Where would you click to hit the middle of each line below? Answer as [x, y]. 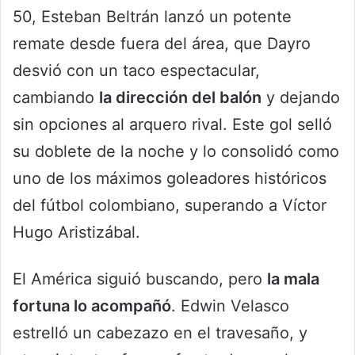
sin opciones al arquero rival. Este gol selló [172, 125]
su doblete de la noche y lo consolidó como [176, 152]
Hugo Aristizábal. [76, 233]
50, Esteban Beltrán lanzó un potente [152, 17]
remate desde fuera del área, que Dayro [162, 44]
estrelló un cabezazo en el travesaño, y [160, 333]
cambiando [56, 98]
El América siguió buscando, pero [140, 279]
